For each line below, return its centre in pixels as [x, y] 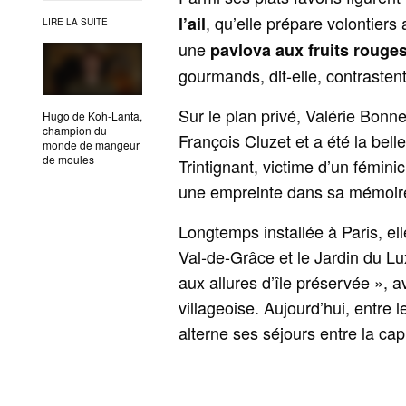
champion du [75, 130]
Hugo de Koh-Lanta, [92, 115]
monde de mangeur [91, 144]
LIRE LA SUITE [75, 21]
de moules [68, 159]
